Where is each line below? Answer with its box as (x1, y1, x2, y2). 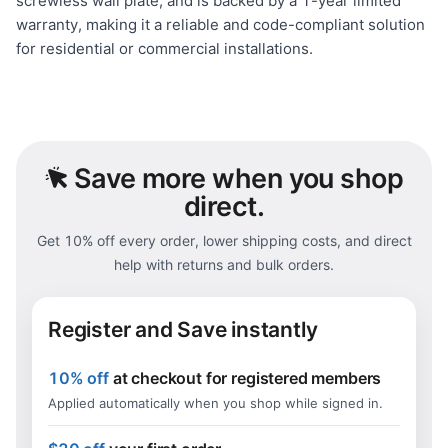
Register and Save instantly (48, 317, 318, 342)
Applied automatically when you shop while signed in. (48, 395, 383, 411)
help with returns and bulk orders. (114, 256, 334, 273)
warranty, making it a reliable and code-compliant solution (16, 15, 425, 34)
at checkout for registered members (112, 368, 382, 388)
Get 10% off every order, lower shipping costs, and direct (36, 232, 412, 249)
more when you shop (141, 162, 404, 195)
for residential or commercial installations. (16, 39, 313, 58)
